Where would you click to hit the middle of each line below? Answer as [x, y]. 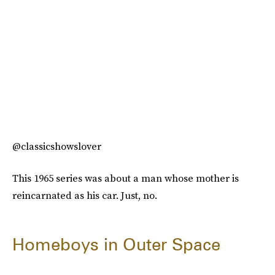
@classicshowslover [57, 146]
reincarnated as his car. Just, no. [85, 196]
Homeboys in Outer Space [116, 245]
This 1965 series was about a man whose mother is [126, 178]
